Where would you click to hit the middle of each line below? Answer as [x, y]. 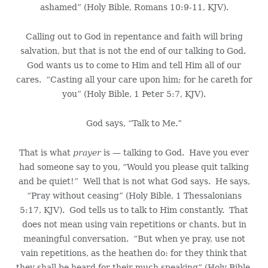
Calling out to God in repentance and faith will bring [134, 37]
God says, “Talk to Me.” [134, 124]
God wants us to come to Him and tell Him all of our [134, 66]
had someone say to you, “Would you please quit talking [134, 167]
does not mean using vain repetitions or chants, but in [134, 225]
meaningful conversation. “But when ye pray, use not [134, 239]
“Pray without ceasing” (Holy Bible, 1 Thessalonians [134, 196]
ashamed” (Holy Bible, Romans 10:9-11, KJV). [134, 7]
